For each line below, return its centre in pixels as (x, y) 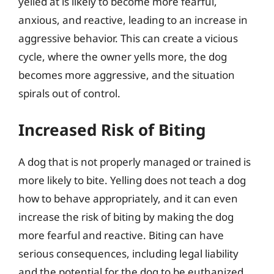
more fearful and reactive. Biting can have (121, 235)
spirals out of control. (69, 93)
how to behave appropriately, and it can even (128, 198)
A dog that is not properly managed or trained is (135, 161)
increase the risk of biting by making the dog (126, 217)
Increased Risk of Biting (112, 129)
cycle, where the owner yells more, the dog (123, 57)
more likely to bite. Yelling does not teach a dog (132, 180)
